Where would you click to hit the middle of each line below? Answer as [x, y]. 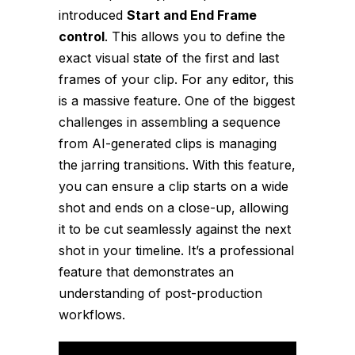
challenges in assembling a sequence [170, 122]
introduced [93, 15]
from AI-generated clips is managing [168, 144]
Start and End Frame [192, 15]
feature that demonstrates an [146, 272]
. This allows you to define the [195, 37]
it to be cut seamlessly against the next [175, 229]
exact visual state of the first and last [169, 58]
